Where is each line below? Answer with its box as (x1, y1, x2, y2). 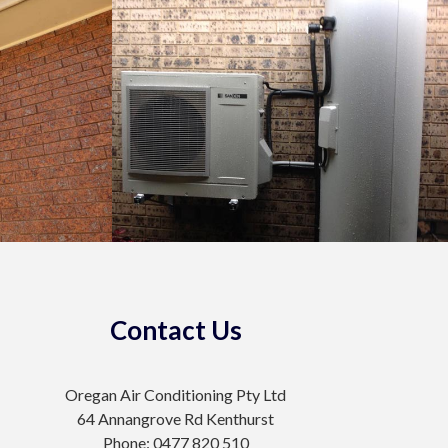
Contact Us (109, 314, 242, 346)
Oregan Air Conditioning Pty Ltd (65, 385, 287, 404)
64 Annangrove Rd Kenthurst (77, 409, 275, 428)
